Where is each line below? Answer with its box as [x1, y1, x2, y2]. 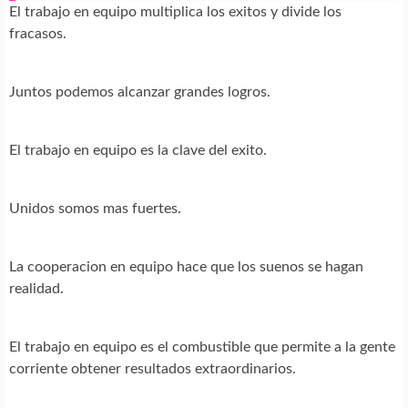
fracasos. [9, 25, 66, 41]
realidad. [9, 280, 64, 296]
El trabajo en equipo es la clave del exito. [9, 142, 267, 158]
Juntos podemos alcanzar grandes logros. [9, 84, 270, 99]
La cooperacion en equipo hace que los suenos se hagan [9, 259, 363, 274]
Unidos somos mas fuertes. [9, 200, 181, 216]
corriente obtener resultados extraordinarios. [9, 361, 296, 376]
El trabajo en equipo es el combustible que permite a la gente [9, 339, 395, 354]
